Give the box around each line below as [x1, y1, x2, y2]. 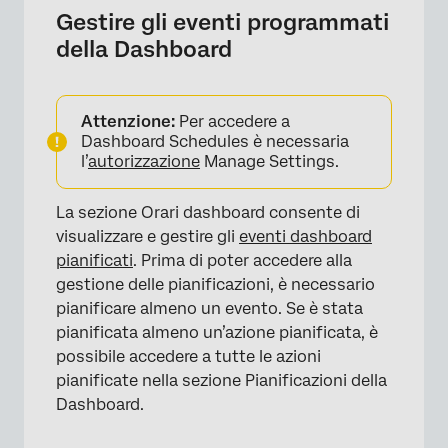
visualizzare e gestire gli [56, 226, 239, 246]
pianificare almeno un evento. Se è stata [56, 298, 363, 318]
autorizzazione [88, 151, 200, 171]
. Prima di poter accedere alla [133, 250, 352, 270]
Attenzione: [81, 111, 175, 131]
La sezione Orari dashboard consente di [56, 202, 360, 222]
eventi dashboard [239, 226, 372, 246]
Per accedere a [175, 111, 290, 131]
